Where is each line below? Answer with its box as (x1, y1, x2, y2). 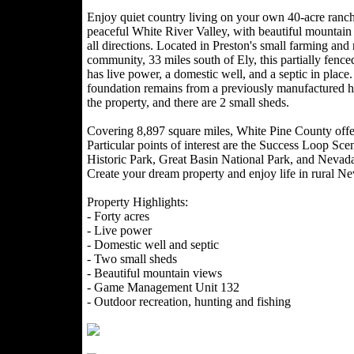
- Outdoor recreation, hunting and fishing (86, 295, 291, 308)
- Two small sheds (86, 252, 177, 265)
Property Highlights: (86, 195, 188, 209)
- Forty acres (86, 209, 149, 223)
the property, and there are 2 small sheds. (86, 96, 289, 109)
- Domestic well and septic (86, 238, 219, 251)
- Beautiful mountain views (86, 266, 222, 280)
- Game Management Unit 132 (86, 281, 239, 294)
